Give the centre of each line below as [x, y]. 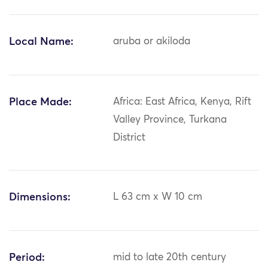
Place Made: [40, 103]
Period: [27, 258]
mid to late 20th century [170, 258]
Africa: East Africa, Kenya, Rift [182, 102]
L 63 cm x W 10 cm [158, 197]
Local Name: [41, 42]
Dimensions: [40, 198]
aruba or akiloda [152, 42]
